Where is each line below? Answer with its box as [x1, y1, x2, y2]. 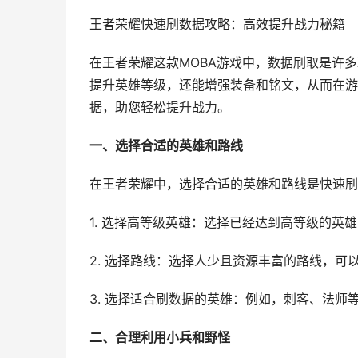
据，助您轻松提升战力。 [89, 100, 230, 115]
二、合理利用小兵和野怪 [89, 330, 230, 345]
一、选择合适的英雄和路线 [89, 138, 243, 153]
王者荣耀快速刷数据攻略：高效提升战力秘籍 [89, 17, 345, 32]
